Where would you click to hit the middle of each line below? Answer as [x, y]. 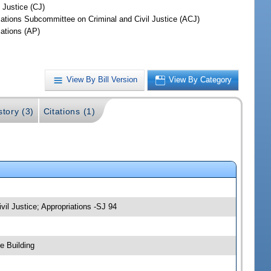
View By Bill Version [102, 80]
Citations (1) [69, 111]
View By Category [201, 80]
